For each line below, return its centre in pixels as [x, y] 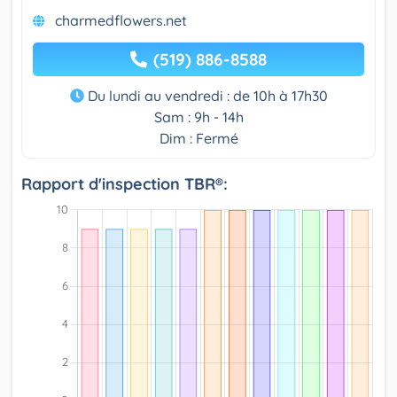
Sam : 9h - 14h [198, 117]
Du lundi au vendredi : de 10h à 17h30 [206, 96]
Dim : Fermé [198, 139]
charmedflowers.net [121, 21]
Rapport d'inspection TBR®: [125, 184]
